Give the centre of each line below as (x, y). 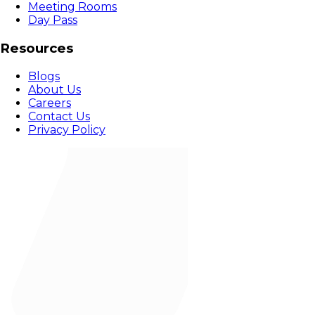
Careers (50, 103)
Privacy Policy (67, 129)
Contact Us (59, 116)
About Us (54, 89)
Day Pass (53, 20)
